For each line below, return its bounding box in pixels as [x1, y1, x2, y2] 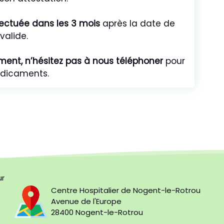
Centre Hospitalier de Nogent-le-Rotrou [50, 185, 200, 196]
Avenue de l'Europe [50, 196, 121, 207]
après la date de [100, 17, 175, 29]
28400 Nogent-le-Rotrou [50, 207, 143, 218]
